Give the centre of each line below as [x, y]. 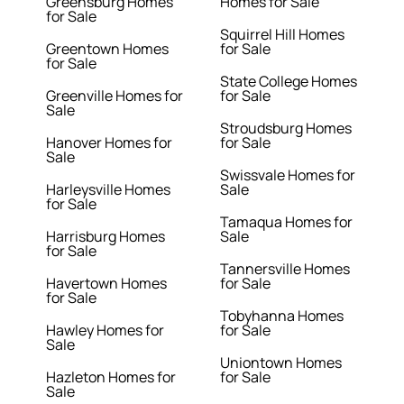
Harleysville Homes [109, 190]
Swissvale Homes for [288, 175]
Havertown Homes [107, 284]
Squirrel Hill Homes [282, 35]
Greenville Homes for [115, 96]
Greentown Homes [108, 49]
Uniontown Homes [281, 363]
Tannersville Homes [285, 269]
